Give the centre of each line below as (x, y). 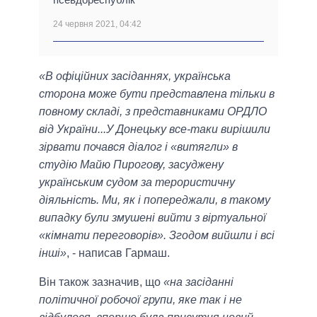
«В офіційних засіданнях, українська (135, 76)
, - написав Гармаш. (118, 253)
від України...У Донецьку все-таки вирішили (155, 129)
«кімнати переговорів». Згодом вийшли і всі (157, 236)
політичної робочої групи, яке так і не (140, 300)
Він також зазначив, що (101, 282)
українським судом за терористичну (137, 183)
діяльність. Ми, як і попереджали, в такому (155, 200)
